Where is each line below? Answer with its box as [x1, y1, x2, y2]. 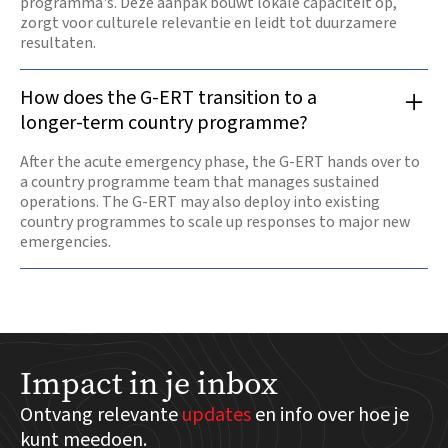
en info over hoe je [255, 401, 409, 430]
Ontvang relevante [20, 401, 182, 430]
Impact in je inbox [20, 362, 278, 406]
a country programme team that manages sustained [20, 171, 379, 194]
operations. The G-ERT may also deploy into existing [20, 191, 380, 214]
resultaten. [20, 32, 96, 55]
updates [182, 401, 255, 430]
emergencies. [20, 231, 111, 254]
